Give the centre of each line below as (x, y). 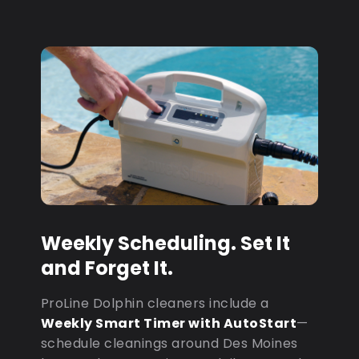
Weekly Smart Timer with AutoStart (169, 323)
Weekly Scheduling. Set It (165, 243)
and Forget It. (107, 268)
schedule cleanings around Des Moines (169, 343)
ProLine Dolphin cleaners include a (155, 303)
